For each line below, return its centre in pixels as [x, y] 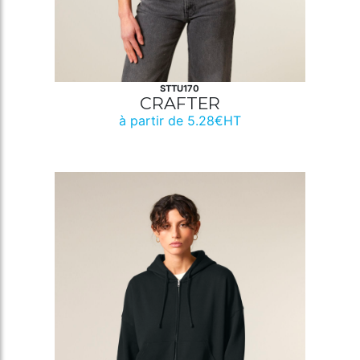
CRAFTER [180, 104]
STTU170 [180, 89]
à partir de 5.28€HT [180, 121]
